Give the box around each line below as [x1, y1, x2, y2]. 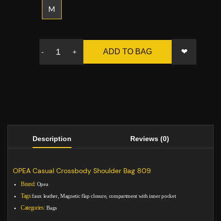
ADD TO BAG [103, 47, 152, 56]
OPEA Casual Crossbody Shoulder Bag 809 [13, 166, 151, 176]
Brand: [21, 181, 36, 188]
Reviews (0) [130, 135, 169, 143]
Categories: [21, 204, 45, 212]
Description [32, 135, 72, 143]
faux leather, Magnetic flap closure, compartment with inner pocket [32, 193, 176, 199]
